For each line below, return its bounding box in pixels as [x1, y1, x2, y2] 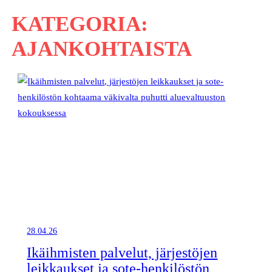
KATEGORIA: [11, 12, 148, 35]
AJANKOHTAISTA [11, 36, 192, 60]
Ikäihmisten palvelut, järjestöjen [27, 244, 218, 260]
